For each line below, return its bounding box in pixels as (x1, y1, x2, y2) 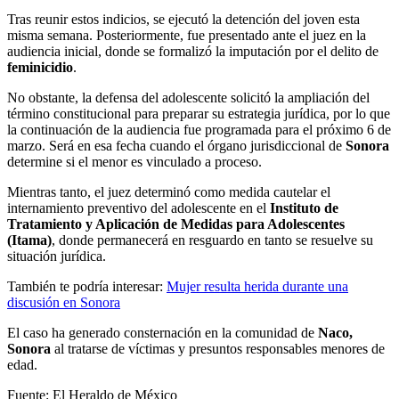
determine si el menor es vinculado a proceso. (7, 154, 262, 170)
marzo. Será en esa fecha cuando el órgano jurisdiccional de (7, 138, 346, 154)
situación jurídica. (7, 248, 106, 265)
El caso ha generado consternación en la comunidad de (7, 325, 318, 341)
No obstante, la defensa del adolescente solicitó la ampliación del (7, 90, 370, 106)
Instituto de (270, 200, 338, 216)
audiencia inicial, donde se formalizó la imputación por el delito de (7, 44, 379, 60)
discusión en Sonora (7, 295, 120, 311)
